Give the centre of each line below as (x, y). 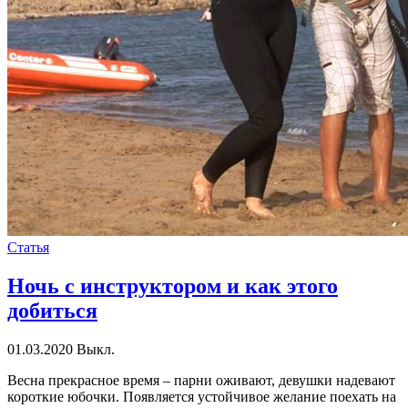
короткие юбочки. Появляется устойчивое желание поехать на (202, 396)
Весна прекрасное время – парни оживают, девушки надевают (201, 380)
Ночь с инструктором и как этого (173, 286)
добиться (52, 310)
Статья (28, 247)
